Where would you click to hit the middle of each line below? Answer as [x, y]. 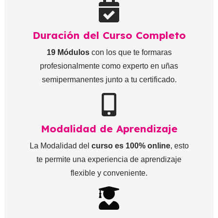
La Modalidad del [60, 146]
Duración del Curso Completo [109, 35]
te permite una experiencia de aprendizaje [109, 160]
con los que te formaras [130, 52]
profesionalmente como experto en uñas [109, 66]
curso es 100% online [131, 146]
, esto [179, 146]
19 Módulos [68, 52]
